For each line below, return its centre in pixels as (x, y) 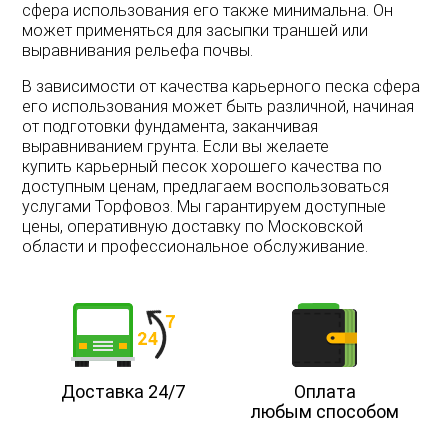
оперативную (118, 226)
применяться (125, 30)
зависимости (86, 86)
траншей (306, 30)
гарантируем (253, 206)
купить (49, 166)
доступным (64, 186)
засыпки (238, 30)
